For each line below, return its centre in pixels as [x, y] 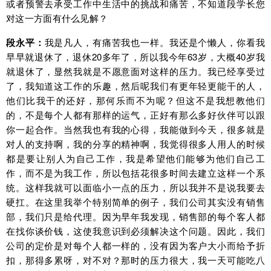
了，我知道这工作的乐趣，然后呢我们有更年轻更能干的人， [135, 86]
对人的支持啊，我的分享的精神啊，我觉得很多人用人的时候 [135, 144]
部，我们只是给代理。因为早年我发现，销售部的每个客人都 [135, 217]
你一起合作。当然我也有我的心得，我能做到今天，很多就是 [135, 129]
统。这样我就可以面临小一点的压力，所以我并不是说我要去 [135, 188]
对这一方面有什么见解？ [57, 18]
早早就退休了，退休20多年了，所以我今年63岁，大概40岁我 [135, 57]
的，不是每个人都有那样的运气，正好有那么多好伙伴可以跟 [135, 115]
